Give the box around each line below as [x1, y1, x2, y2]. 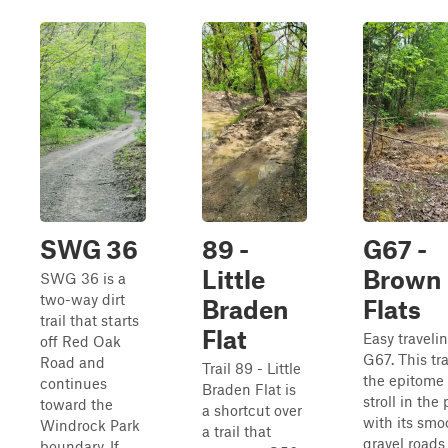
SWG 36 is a [40, 269, 126, 287]
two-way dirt [40, 290, 125, 308]
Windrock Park [40, 416, 140, 434]
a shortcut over [202, 401, 302, 419]
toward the [40, 395, 113, 413]
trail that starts [40, 311, 139, 329]
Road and [40, 353, 105, 371]
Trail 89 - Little [202, 359, 301, 377]
